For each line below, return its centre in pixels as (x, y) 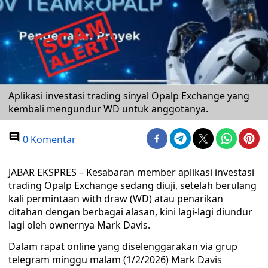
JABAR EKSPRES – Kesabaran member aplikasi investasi (131, 172)
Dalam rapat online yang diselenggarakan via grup (123, 246)
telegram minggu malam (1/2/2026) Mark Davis (115, 260)
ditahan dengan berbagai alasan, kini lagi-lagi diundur (130, 212)
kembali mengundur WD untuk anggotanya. (108, 109)
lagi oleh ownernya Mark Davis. (79, 225)
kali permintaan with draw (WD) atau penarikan (116, 199)
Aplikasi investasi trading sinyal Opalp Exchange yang (129, 96)
